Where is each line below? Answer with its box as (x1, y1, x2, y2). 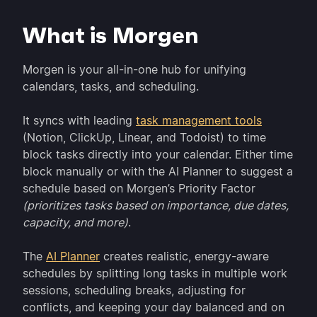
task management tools (136, 113, 262, 128)
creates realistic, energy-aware (100, 249, 269, 264)
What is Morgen (23, 21, 199, 50)
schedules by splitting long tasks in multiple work (23, 266, 287, 281)
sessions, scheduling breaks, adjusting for (23, 283, 246, 298)
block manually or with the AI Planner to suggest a (23, 164, 293, 179)
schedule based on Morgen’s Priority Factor (23, 181, 255, 196)
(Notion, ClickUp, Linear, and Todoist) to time (23, 130, 266, 145)
